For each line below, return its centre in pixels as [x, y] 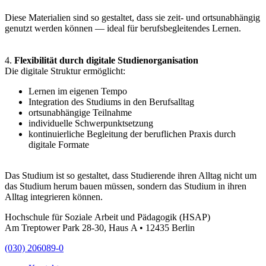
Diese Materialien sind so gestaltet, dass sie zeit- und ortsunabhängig [132, 18]
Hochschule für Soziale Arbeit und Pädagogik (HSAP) [107, 217]
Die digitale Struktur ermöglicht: [65, 71]
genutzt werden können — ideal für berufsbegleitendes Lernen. [123, 28]
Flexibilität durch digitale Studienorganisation [106, 60]
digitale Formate [59, 145]
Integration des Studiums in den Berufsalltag [111, 102]
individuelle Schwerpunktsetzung [91, 123]
